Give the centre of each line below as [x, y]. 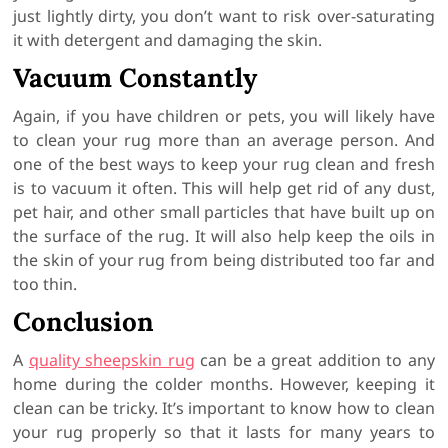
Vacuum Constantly [135, 78]
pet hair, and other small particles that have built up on [224, 212]
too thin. [45, 284]
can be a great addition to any [314, 360]
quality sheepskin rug [111, 360]
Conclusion [84, 322]
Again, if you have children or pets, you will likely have [224, 116]
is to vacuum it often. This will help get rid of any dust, [224, 188]
